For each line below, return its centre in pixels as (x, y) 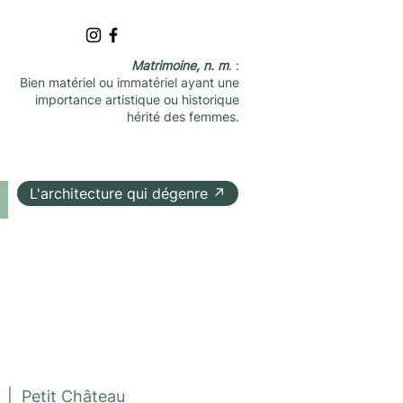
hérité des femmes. (183, 116)
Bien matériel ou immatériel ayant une (130, 82)
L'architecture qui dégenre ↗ (128, 193)
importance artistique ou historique (137, 99)
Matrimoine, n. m (180, 65)
